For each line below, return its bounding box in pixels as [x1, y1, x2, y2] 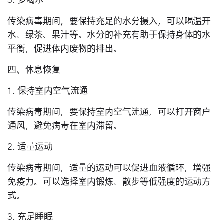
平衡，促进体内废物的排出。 [7, 44, 122, 54]
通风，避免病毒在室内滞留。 [7, 121, 122, 131]
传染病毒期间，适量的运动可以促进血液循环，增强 [7, 164, 211, 173]
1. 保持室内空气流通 [7, 86, 88, 96]
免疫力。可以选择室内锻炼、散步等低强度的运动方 [7, 177, 211, 187]
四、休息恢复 [7, 65, 60, 75]
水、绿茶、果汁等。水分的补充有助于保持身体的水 [7, 30, 211, 40]
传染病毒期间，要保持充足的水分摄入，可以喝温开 [7, 17, 211, 26]
